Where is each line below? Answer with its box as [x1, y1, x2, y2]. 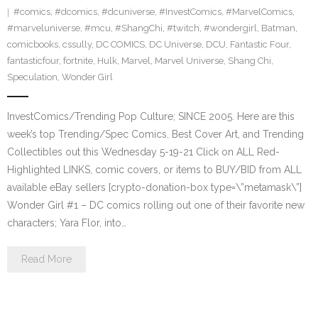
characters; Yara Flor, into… [7, 217, 126, 229]
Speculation [7, 72, 57, 82]
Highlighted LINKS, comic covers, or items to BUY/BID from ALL [7, 164, 302, 175]
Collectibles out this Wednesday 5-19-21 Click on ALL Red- [7, 146, 280, 158]
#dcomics [55, 6, 97, 17]
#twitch [167, 23, 199, 33]
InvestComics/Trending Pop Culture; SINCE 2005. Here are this [7, 111, 295, 122]
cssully [62, 39, 92, 50]
